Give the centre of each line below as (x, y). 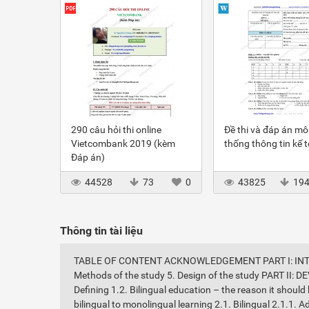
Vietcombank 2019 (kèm (123, 143)
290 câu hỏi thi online (116, 130)
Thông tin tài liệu (101, 231)
